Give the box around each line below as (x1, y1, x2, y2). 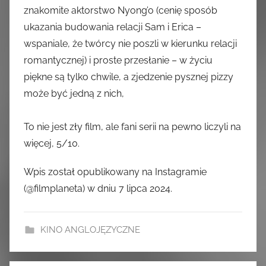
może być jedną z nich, (24, 88, 124, 100)
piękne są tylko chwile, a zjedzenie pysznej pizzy (24, 71, 233, 83)
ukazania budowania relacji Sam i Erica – (24, 21, 201, 33)
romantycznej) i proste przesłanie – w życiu (24, 55, 213, 66)
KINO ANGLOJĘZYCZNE (40, 224, 140, 236)
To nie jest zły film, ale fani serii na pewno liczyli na (24, 121, 241, 133)
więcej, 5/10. (24, 138, 80, 150)
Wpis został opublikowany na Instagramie (24, 166, 207, 178)
